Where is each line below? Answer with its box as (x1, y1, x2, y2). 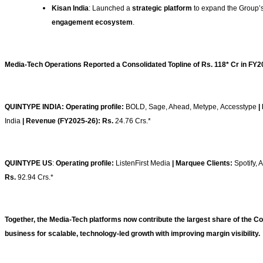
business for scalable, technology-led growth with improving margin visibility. (5, 230, 262, 238)
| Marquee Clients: (172, 159, 234, 168)
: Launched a (89, 4, 132, 13)
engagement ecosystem (52, 18, 133, 27)
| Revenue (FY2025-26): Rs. (22, 117, 115, 126)
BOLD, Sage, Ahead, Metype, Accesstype (126, 103, 257, 112)
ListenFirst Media (116, 159, 172, 168)
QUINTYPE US (5, 159, 52, 168)
